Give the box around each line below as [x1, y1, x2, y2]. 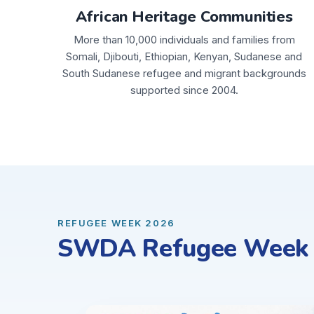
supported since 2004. [130, 83, 238, 97]
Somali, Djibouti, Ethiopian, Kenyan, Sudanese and [66, 49, 303, 63]
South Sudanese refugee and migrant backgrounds [62, 66, 306, 80]
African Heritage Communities [75, 6, 293, 27]
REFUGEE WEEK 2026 [57, 217, 175, 228]
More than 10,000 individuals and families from [73, 32, 295, 46]
